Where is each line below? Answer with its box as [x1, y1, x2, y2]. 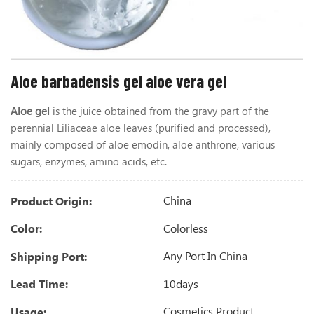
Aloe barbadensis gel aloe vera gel [11, 71, 226, 92]
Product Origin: [11, 193, 92, 208]
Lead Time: [11, 276, 68, 292]
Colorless [161, 220, 208, 235]
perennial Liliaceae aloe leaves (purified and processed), [11, 121, 271, 135]
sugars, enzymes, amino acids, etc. [11, 154, 167, 169]
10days [161, 275, 198, 291]
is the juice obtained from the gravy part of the [53, 104, 269, 118]
